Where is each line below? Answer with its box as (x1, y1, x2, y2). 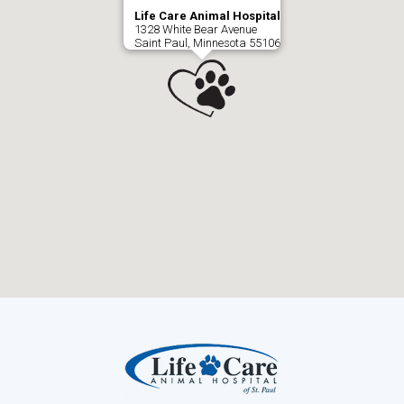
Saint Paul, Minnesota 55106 (134, 36, 280, 50)
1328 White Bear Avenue (134, 23, 257, 36)
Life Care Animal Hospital (134, 9, 280, 23)
